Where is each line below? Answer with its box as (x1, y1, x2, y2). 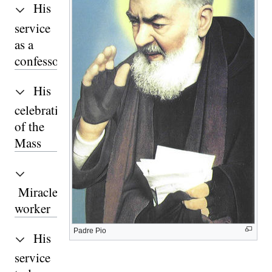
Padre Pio (73, 226, 106, 236)
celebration (15, 101, 72, 118)
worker (15, 200, 50, 217)
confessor (15, 52, 63, 69)
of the (15, 117, 44, 135)
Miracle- (18, 183, 62, 201)
